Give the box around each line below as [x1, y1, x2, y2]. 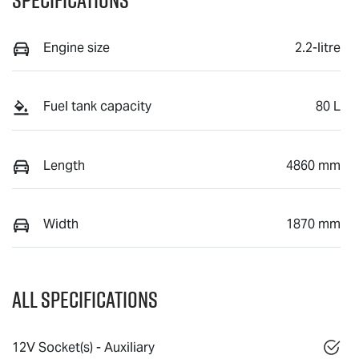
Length [43, 156, 85, 174]
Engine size [43, 39, 110, 56]
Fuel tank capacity [43, 98, 151, 115]
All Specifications [12, 284, 158, 316]
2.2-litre [295, 39, 341, 56]
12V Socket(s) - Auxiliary [12, 339, 155, 357]
